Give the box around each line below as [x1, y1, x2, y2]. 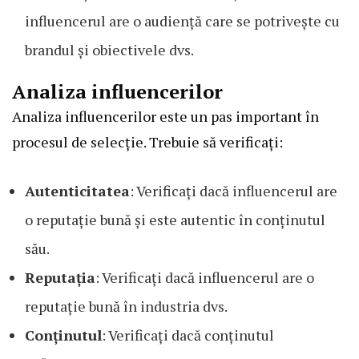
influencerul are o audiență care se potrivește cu [25, 10, 340, 30]
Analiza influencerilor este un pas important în [12, 106, 319, 126]
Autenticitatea [25, 180, 130, 200]
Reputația [25, 267, 95, 287]
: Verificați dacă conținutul [102, 325, 274, 345]
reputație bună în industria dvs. [25, 296, 228, 316]
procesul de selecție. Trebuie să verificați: [12, 131, 283, 151]
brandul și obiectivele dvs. [25, 39, 194, 59]
